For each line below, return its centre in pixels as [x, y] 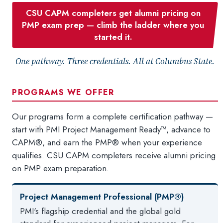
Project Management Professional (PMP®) [102, 197]
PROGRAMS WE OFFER [63, 92]
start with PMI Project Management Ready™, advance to [111, 129]
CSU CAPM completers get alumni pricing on [113, 13]
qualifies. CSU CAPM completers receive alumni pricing [114, 155]
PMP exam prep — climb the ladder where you [113, 25]
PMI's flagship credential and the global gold [101, 211]
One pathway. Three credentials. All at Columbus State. [115, 61]
